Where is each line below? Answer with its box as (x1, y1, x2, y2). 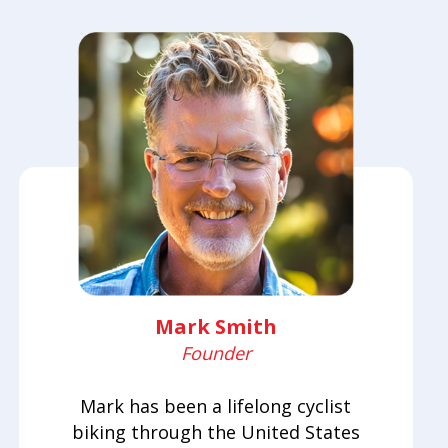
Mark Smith (154, 313, 277, 341)
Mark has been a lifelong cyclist (80, 394, 352, 419)
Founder (180, 341, 251, 366)
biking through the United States (71, 420, 360, 445)
